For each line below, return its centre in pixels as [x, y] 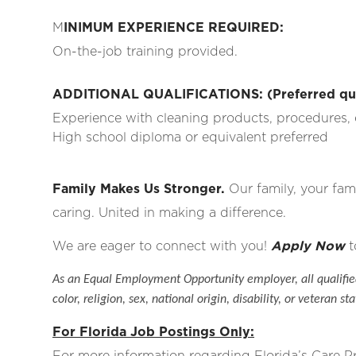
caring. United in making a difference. [169, 213]
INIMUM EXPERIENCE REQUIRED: [174, 28]
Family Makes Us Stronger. [139, 189]
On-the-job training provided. [145, 52]
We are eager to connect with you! [162, 246]
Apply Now [308, 246]
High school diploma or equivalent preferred [191, 137]
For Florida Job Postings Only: [153, 332]
